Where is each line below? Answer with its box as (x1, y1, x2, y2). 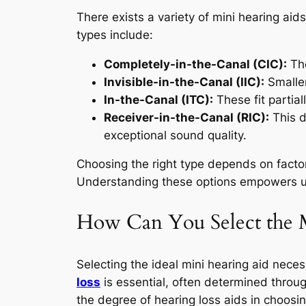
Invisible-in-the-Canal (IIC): (104, 74, 264, 89)
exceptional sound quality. (104, 128, 247, 142)
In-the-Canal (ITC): (104, 92, 213, 107)
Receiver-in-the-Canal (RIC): (104, 110, 269, 124)
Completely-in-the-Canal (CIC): (104, 57, 287, 71)
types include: (76, 27, 153, 42)
